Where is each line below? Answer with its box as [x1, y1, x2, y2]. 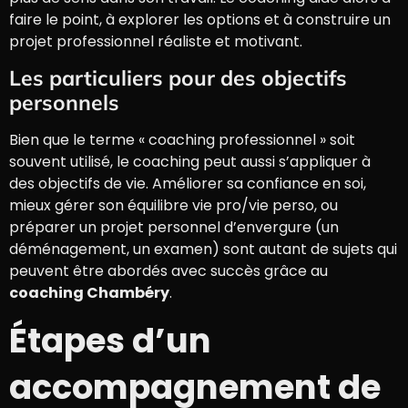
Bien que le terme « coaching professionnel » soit [9, 129, 355, 151]
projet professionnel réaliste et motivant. [9, 30, 302, 52]
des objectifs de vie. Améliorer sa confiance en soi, [9, 173, 366, 195]
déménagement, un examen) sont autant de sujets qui [9, 239, 397, 260]
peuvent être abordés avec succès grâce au [9, 260, 328, 282]
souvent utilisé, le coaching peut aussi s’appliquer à [9, 151, 371, 173]
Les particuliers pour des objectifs [9, 65, 347, 92]
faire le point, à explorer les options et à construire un [9, 8, 391, 30]
